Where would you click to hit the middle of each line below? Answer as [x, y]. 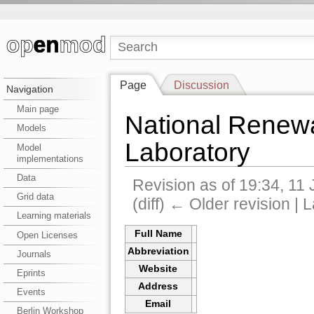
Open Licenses [47, 235]
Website [158, 269]
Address [158, 287]
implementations [50, 158]
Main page [37, 109]
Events [31, 292]
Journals [34, 254]
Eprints [31, 273]
